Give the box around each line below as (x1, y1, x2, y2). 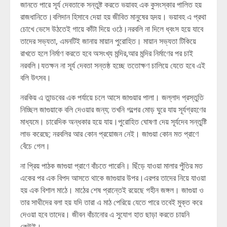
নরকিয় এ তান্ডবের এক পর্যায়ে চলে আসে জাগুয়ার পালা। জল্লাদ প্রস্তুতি (20, 92, 204, 103)
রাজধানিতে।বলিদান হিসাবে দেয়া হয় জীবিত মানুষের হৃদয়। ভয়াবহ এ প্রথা (20, 11, 206, 22)
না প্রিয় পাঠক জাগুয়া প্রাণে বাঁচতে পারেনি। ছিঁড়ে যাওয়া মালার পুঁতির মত (20, 160, 203, 171)
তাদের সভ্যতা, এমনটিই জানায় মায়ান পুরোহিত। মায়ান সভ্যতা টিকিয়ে (20, 35, 196, 47)
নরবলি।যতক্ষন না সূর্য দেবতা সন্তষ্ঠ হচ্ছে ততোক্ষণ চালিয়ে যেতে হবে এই (20, 60, 205, 71)
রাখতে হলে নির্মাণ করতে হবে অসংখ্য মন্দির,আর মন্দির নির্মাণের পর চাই (20, 48, 193, 59)
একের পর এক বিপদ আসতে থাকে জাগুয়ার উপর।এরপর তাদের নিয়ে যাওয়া (20, 172, 206, 183)
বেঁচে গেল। (20, 140, 50, 152)
